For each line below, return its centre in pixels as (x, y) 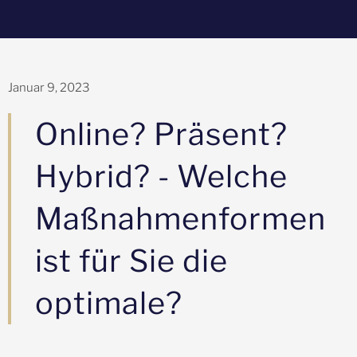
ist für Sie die (131, 261)
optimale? (109, 303)
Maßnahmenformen (180, 218)
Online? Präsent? (161, 134)
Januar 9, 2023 (49, 88)
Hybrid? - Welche (161, 176)
